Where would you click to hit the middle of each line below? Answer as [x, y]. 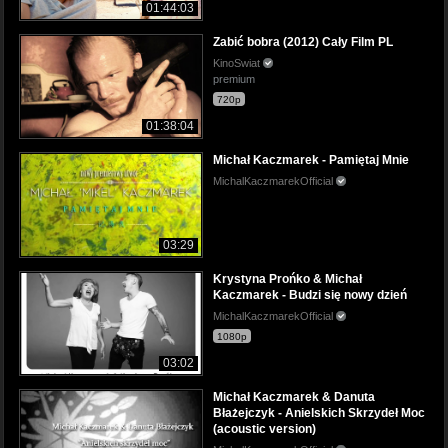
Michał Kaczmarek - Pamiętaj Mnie [311, 160]
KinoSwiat [238, 63]
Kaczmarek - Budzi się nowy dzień [310, 294]
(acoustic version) [264, 428]
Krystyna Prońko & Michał [287, 278]
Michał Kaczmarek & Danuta [294, 396]
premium [234, 79]
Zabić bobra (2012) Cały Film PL [303, 42]
